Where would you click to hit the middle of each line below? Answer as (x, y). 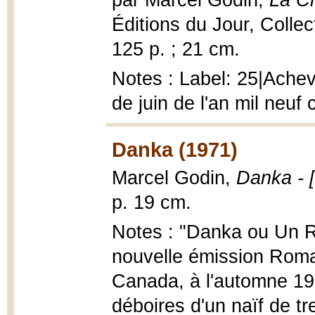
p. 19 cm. (152, 202)
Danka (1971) (175, 149)
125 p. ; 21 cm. (176, 49)
